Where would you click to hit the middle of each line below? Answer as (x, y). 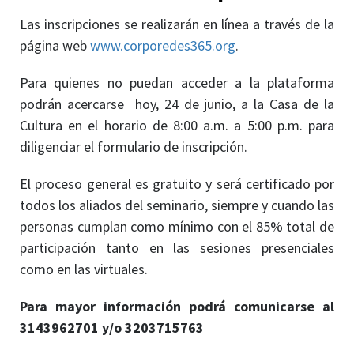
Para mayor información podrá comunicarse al (177, 306)
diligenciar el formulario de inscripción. (134, 146)
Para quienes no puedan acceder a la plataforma (177, 82)
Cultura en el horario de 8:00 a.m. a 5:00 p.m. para (177, 125)
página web (55, 45)
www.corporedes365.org (163, 45)
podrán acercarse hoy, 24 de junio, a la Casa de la (177, 104)
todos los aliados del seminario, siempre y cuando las (177, 205)
